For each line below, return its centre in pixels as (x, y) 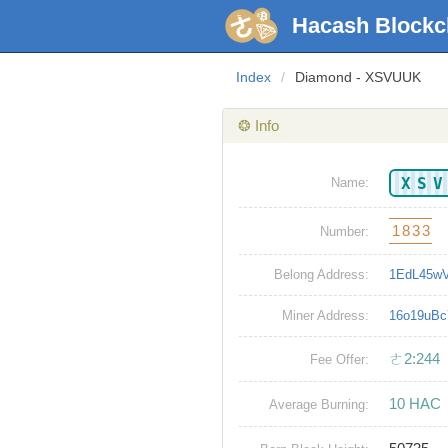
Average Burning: (319, 405)
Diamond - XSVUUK (358, 77)
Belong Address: (321, 275)
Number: (344, 232)
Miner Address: (325, 316)
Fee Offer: (339, 360)
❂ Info (258, 126)
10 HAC (415, 404)
